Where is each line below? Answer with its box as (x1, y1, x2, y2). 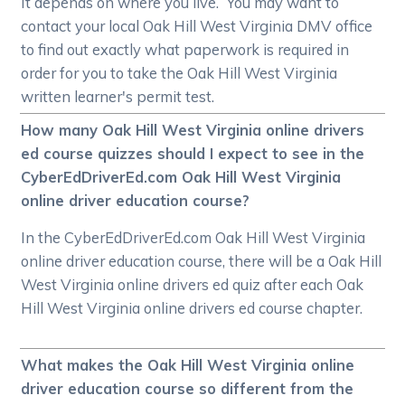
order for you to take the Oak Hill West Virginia (21, 63, 338, 83)
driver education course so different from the (21, 379, 354, 399)
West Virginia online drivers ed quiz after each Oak (21, 275, 364, 295)
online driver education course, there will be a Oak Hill (21, 251, 382, 271)
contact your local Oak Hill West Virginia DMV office (21, 16, 373, 36)
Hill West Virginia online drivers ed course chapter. (21, 298, 363, 318)
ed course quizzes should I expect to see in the (21, 144, 365, 164)
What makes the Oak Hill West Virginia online (21, 355, 355, 375)
